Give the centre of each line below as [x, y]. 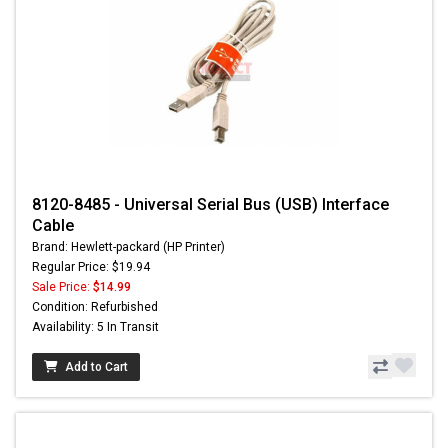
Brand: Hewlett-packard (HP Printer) [128, 247]
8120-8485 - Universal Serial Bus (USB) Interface [210, 205]
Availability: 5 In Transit [95, 327]
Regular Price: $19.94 [91, 267]
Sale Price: [62, 287]
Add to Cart [96, 367]
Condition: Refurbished [95, 307]
